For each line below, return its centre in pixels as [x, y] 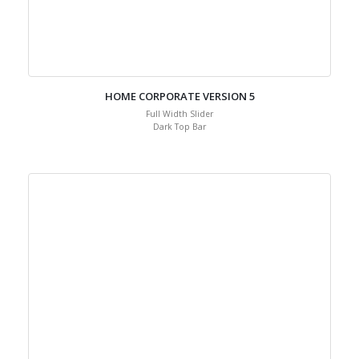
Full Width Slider [179, 146]
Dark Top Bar [179, 159]
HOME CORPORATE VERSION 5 [179, 128]
